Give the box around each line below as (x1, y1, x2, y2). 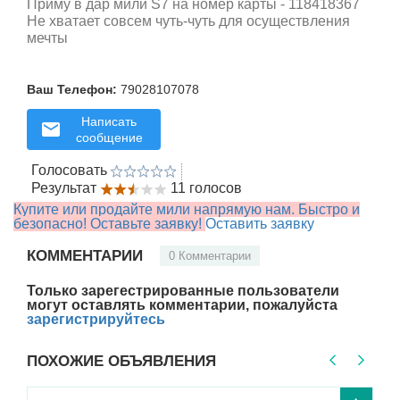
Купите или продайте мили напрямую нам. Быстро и (13, 202, 360, 218)
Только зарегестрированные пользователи (27, 283, 339, 299)
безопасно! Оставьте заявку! (13, 216, 205, 232)
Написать (81, 114, 137, 129)
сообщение (75, 130, 143, 146)
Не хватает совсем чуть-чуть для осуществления (27, 13, 350, 29)
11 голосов (171, 180, 242, 196)
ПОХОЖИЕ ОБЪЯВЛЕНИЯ (27, 353, 216, 371)
